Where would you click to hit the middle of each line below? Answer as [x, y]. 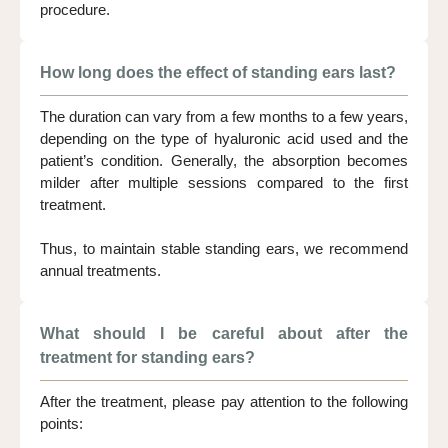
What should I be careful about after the [224, 333]
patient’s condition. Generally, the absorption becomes [224, 160]
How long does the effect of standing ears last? [218, 72]
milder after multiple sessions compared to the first [224, 182]
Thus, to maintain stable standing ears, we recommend [224, 248]
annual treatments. [100, 270]
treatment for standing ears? [147, 357]
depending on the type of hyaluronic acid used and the [224, 138]
